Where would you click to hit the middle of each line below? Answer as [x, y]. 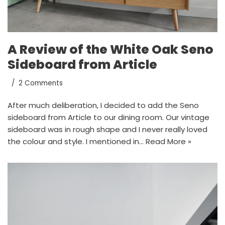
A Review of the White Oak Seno [110, 49]
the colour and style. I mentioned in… [77, 141]
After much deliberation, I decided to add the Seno [103, 105]
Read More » [168, 141]
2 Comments [41, 83]
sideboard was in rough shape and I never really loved [107, 129]
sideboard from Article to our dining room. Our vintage [108, 117]
